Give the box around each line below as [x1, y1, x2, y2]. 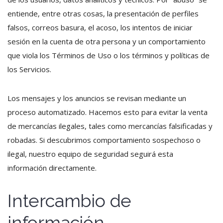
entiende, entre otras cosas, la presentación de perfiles [7, 8, 199, 18]
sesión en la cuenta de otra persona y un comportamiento [7, 36, 206, 46]
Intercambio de [7, 190, 132, 211]
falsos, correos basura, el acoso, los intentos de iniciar [7, 22, 193, 32]
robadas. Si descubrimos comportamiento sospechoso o [7, 135, 201, 145]
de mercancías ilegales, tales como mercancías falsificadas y [7, 121, 213, 131]
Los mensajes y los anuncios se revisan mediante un [7, 93, 186, 103]
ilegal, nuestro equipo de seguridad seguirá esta [7, 149, 173, 159]
